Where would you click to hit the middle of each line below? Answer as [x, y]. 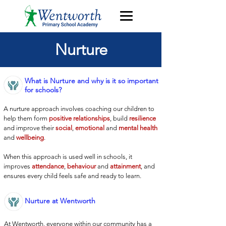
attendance [48, 166]
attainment [125, 166]
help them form [26, 118]
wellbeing [30, 137]
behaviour [82, 166]
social [64, 128]
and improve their [30, 128]
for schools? [43, 90]
